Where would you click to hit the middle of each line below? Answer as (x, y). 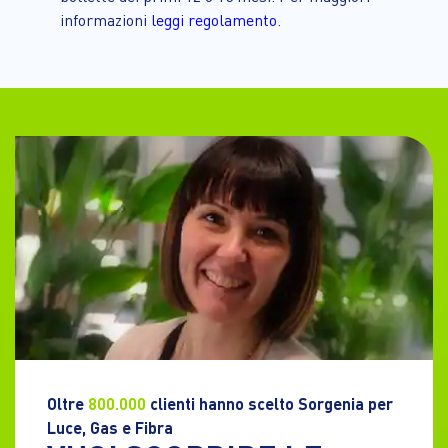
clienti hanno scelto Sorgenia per (269, 404)
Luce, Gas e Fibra (110, 428)
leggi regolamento (214, 20)
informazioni (105, 20)
